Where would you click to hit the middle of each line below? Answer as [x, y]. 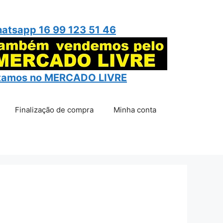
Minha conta [135, 110]
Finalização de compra [54, 110]
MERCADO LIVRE [86, 78]
